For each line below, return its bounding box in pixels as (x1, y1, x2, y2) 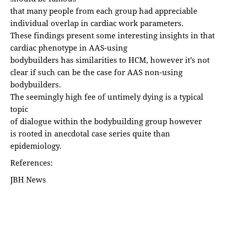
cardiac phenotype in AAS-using (10, 42, 127, 53)
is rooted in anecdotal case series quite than (10, 128, 170, 139)
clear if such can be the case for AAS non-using (10, 66, 182, 77)
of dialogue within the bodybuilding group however (10, 116, 202, 126)
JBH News (10, 174, 46, 185)
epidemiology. (10, 140, 61, 151)
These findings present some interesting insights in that (10, 30, 215, 40)
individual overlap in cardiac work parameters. (10, 17, 184, 28)
